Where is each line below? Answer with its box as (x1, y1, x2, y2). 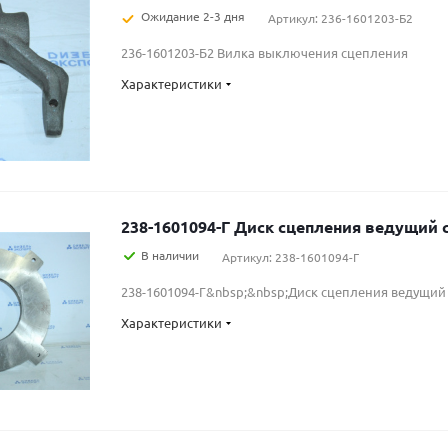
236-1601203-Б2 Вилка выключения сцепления (121, 44, 408, 61)
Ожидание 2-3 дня (141, 8, 245, 24)
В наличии (141, 247, 199, 263)
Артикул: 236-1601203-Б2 (268, 10, 413, 26)
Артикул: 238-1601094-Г (222, 249, 359, 265)
